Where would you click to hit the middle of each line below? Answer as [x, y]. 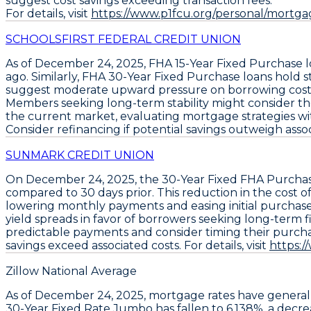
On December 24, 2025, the [84, 179]
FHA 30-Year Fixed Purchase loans [177, 76]
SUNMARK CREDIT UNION [80, 155]
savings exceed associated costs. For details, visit [137, 245]
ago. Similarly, [44, 76]
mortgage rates [192, 295]
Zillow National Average [71, 271]
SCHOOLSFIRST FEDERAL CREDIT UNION [123, 39]
